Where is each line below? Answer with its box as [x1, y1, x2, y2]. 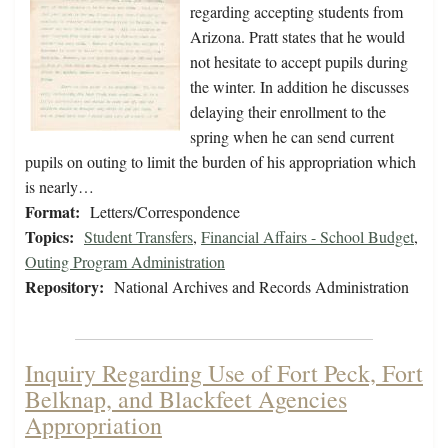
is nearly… [25, 176, 94, 198]
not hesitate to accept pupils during [190, 51, 408, 73]
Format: [25, 200, 80, 224]
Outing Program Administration [25, 251, 225, 273]
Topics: [25, 225, 74, 249]
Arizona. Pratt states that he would [190, 26, 405, 48]
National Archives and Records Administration [114, 276, 409, 298]
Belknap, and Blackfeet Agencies [25, 383, 347, 416]
